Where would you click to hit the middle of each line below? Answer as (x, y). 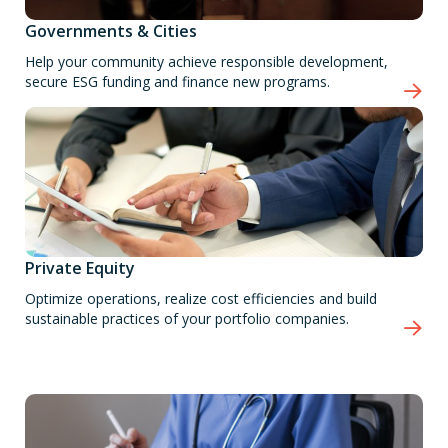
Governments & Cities (111, 30)
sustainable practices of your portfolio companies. (187, 318)
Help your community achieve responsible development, (206, 61)
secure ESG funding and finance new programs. (177, 81)
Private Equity (80, 267)
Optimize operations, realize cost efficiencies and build (201, 298)
